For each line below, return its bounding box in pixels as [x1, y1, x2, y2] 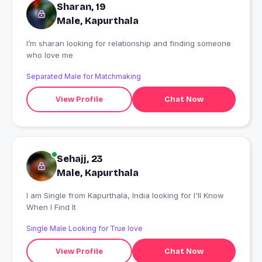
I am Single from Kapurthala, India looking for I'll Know [26, 191, 68, 201]
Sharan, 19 [57, 1, 106, 13]
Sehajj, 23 [57, 153, 103, 165]
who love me [26, 50, 73, 60]
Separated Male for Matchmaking [26, 72, 141, 81]
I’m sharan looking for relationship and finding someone [26, 39, 231, 49]
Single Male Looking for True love [26, 224, 143, 233]
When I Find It [26, 202, 76, 212]
